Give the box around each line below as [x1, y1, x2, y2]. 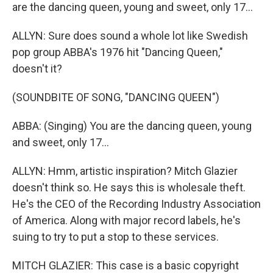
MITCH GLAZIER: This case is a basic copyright [12, 259, 239, 272]
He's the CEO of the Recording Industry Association [12, 197, 261, 210]
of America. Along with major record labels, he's [12, 214, 241, 227]
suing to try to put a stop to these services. [12, 230, 219, 243]
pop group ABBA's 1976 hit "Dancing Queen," [12, 46, 223, 58]
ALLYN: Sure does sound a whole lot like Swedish [12, 29, 248, 42]
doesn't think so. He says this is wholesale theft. [12, 181, 246, 194]
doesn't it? [12, 62, 62, 75]
